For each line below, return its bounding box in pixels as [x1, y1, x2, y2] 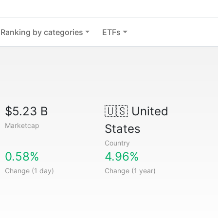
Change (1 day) [5, 166, 54, 175]
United [127, 104, 168, 118]
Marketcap [5, 121, 40, 129]
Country [104, 139, 130, 147]
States [104, 122, 141, 136]
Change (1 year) [104, 166, 156, 175]
